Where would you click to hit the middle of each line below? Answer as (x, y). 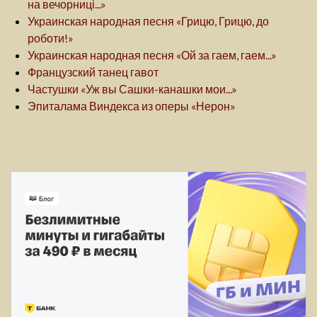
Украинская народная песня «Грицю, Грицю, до (148, 21)
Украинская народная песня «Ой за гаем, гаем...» (152, 55)
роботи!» (51, 38)
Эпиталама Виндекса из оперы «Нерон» (132, 106)
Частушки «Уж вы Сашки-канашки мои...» (132, 89)
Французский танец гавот (93, 72)
